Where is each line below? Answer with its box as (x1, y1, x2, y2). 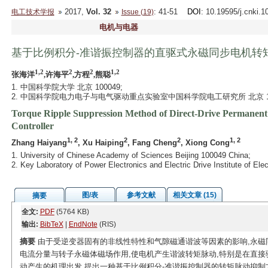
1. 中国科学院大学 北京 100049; (11, 83, 123, 92)
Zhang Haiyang (11, 138, 67, 148)
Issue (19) (121, 8, 154, 16)
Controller (11, 121, 54, 131)
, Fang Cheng (127, 138, 177, 148)
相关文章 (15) (172, 191, 217, 199)
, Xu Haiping (77, 138, 124, 148)
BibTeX (39, 220, 63, 229)
